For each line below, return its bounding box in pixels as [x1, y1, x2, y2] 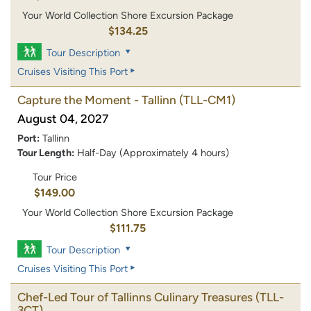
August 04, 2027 [17, 111, 108, 126]
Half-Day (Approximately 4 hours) [77, 146, 229, 159]
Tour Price [32, 171, 77, 184]
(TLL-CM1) [179, 92, 235, 107]
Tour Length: [17, 146, 74, 159]
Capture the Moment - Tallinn [17, 92, 176, 107]
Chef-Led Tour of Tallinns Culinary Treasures [17, 290, 253, 305]
